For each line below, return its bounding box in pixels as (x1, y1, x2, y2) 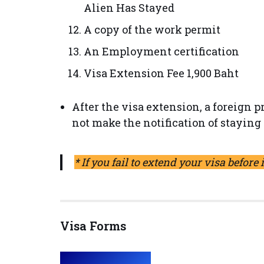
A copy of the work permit (84, 22, 220, 37)
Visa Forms (60, 218, 126, 233)
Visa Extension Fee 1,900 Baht (84, 66, 239, 80)
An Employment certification (84, 44, 239, 58)
